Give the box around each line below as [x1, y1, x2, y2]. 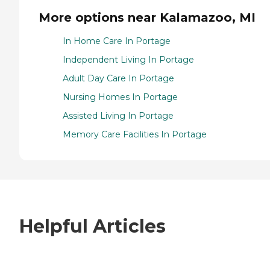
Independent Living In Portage [63, 54, 194, 65]
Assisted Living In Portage [63, 110, 174, 121]
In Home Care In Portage [63, 35, 171, 46]
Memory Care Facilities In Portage [63, 128, 207, 140]
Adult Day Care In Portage [63, 72, 174, 84]
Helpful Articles [19, 215, 166, 238]
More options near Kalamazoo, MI [39, 10, 256, 25]
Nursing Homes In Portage [63, 91, 178, 102]
